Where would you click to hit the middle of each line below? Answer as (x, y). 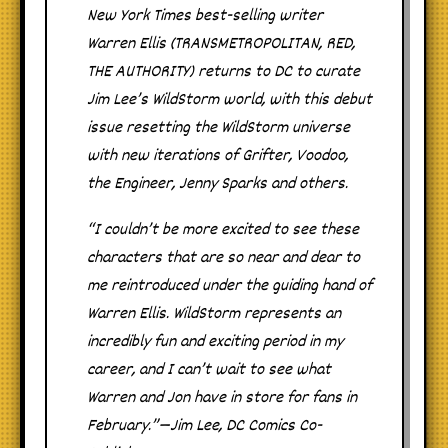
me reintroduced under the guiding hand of (229, 287)
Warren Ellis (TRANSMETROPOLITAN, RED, (221, 45)
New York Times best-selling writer (205, 17)
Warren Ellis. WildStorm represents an (214, 315)
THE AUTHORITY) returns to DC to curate (223, 73)
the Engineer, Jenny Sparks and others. (217, 185)
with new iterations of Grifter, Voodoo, (217, 157)
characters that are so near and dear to (223, 259)
